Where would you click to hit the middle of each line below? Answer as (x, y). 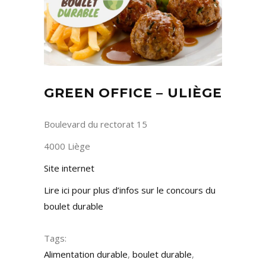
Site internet (69, 168)
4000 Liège (67, 146)
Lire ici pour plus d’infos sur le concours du (130, 190)
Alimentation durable (86, 254)
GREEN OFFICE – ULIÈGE (133, 93)
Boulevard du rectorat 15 (96, 124)
